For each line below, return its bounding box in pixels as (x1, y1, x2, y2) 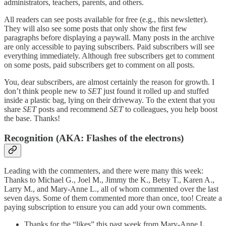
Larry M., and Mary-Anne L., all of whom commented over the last (4, 185, 218, 194)
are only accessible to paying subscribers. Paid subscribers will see (4, 42, 214, 51)
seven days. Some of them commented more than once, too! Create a (4, 194, 222, 203)
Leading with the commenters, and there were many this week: (4, 166, 203, 176)
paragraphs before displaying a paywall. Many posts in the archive (4, 33, 214, 42)
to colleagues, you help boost (123, 104, 217, 114)
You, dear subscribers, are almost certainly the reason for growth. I (4, 77, 214, 86)
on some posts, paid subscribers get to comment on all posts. (4, 60, 195, 69)
